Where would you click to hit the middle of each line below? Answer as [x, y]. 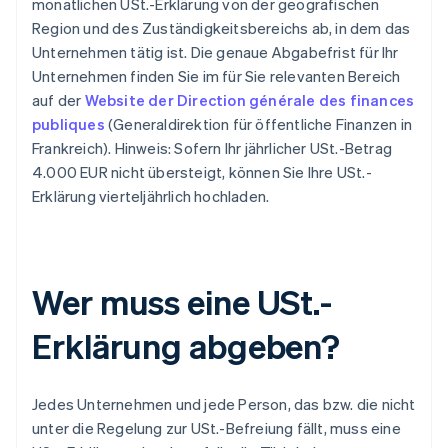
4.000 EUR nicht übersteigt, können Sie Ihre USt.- [202, 172]
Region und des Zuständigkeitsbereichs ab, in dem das [221, 28]
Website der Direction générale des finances [249, 100]
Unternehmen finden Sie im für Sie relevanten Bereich [216, 76]
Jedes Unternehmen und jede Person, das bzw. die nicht [224, 404]
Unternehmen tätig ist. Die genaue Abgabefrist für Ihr [215, 52]
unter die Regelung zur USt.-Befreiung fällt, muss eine [216, 428]
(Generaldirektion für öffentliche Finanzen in [258, 124]
